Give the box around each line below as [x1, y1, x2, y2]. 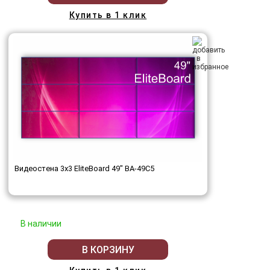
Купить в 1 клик [69, 10, 147, 20]
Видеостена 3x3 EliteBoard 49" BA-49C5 [14, 164, 154, 174]
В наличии [20, 219, 61, 229]
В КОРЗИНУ [81, 243, 134, 256]
